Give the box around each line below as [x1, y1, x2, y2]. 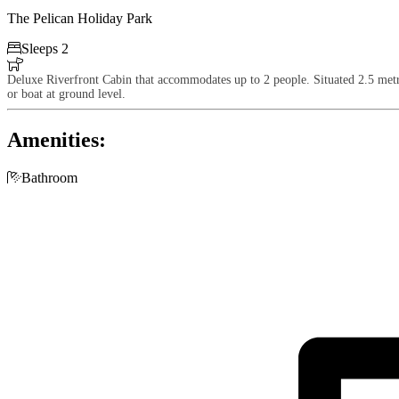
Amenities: [7, 127, 106, 151]
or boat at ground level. [7, 86, 126, 101]
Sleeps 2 [21, 40, 69, 56]
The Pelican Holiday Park [7, 10, 152, 26]
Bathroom [21, 169, 77, 185]
